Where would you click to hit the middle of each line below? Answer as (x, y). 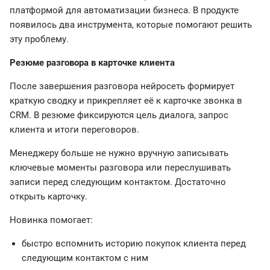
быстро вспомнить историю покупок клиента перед (134, 244)
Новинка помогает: (51, 220)
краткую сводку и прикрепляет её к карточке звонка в (126, 101)
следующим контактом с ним (85, 258)
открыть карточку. (49, 197)
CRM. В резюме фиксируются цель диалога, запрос (119, 115)
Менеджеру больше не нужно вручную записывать (119, 153)
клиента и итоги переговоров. (74, 130)
